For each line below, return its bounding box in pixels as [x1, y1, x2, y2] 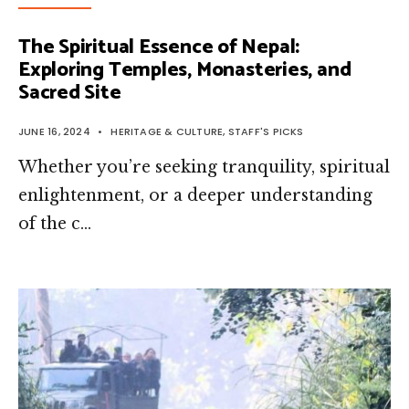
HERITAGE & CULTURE [110, 123, 224, 139]
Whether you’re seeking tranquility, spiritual [18, 156, 390, 177]
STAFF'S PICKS [227, 123, 304, 139]
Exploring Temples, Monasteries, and [18, 53, 351, 87]
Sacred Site [18, 76, 121, 110]
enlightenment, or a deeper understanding [18, 184, 372, 205]
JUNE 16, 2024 [18, 123, 90, 139]
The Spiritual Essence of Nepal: [18, 30, 300, 64]
